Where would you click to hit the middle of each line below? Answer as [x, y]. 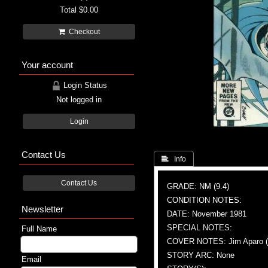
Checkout [82, 31]
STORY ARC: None [201, 255]
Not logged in [79, 99]
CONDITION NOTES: [204, 200]
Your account [47, 65]
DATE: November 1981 [207, 214]
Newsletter [42, 209]
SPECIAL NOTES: [200, 227]
